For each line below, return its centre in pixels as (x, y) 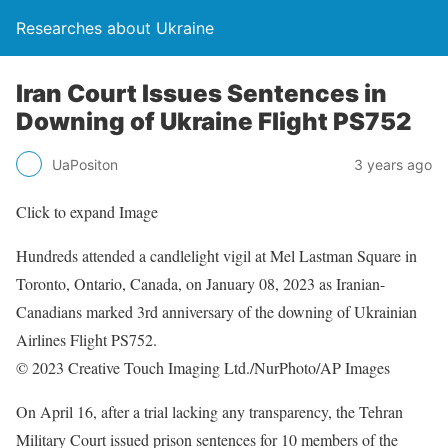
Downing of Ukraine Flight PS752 (214, 121)
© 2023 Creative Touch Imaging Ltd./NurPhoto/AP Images (203, 367)
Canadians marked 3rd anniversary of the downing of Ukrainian (216, 311)
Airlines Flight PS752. (86, 339)
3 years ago (393, 164)
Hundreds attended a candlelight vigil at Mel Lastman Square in (216, 255)
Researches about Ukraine (115, 28)
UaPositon (85, 164)
